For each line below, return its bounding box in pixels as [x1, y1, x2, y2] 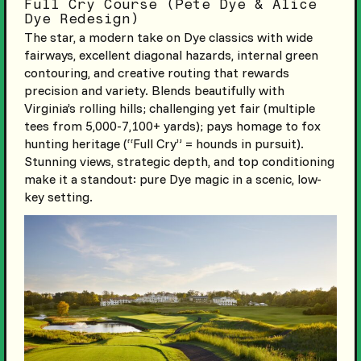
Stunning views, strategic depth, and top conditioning [23, 153, 334, 170]
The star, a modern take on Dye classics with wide [23, 29, 313, 46]
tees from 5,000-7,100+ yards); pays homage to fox [23, 118, 321, 135]
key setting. [23, 189, 93, 205]
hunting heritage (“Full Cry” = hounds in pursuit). [23, 135, 304, 152]
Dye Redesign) [23, 10, 139, 27]
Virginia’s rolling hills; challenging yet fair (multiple [23, 100, 315, 117]
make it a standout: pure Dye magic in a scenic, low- [23, 171, 322, 188]
